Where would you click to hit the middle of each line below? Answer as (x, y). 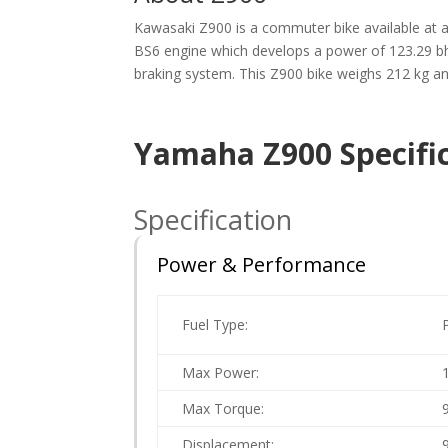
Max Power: (221, 373)
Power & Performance (262, 265)
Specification (213, 220)
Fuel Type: (215, 325)
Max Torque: (223, 409)
